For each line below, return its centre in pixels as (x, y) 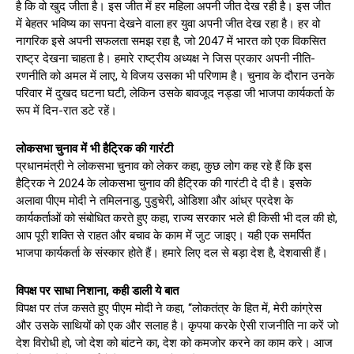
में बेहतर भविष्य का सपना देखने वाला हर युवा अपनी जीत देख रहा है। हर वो (168, 24)
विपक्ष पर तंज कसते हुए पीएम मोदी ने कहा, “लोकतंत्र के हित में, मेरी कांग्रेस (169, 309)
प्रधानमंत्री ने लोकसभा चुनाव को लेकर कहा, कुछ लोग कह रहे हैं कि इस (164, 166)
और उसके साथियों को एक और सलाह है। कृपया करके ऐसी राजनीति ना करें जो (177, 326)
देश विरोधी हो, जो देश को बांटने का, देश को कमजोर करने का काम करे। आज (174, 343)
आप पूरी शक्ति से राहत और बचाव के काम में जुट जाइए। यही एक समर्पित (163, 236)
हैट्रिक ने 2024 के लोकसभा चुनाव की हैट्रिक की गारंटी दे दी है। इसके (164, 184)
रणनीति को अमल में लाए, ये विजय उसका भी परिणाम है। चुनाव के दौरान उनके (175, 76)
